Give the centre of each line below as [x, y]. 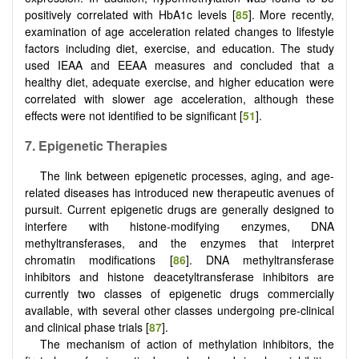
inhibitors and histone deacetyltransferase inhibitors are [179, 276]
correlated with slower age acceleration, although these [179, 99]
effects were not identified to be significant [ [134, 116]
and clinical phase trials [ [87, 327]
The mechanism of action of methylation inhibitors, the [187, 343]
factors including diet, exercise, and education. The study [179, 48]
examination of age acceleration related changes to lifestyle [179, 32]
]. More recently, [291, 15]
